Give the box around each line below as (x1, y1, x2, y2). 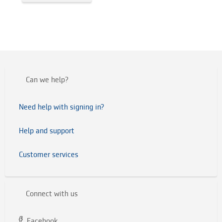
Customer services (19, 150, 78, 159)
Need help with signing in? (19, 103, 104, 111)
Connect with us (25, 189, 78, 198)
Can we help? (25, 75, 68, 84)
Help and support (19, 126, 74, 135)
